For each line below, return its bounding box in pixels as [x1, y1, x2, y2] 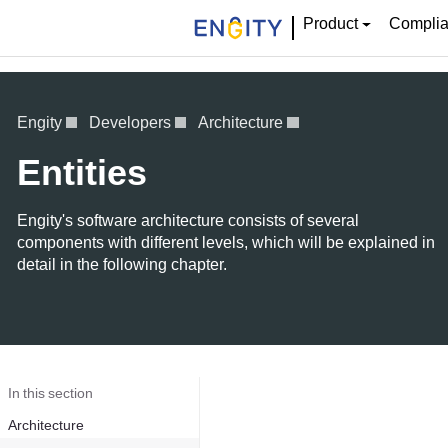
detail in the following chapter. [17, 252, 227, 276]
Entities [17, 144, 147, 199]
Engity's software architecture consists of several [17, 208, 359, 232]
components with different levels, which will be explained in [17, 230, 435, 254]
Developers [89, 110, 172, 134]
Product [302, 11, 358, 35]
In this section [8, 382, 93, 404]
